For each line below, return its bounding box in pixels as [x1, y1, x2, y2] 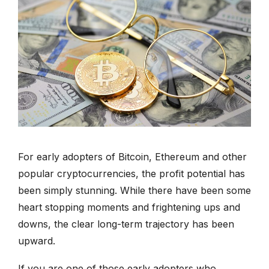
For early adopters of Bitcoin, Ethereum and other [18, 151, 247, 163]
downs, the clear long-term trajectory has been [18, 218, 234, 231]
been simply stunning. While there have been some [18, 184, 251, 197]
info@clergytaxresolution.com [19, 52, 169, 64]
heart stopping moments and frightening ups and [18, 201, 240, 214]
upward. [18, 235, 55, 247]
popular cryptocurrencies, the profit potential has [18, 168, 245, 180]
